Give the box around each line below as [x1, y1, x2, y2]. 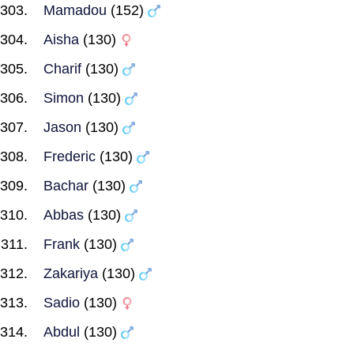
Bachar [43, 178, 88, 194]
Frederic [43, 149, 96, 164]
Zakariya [43, 265, 98, 281]
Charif [43, 61, 81, 77]
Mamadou [43, 2, 107, 18]
